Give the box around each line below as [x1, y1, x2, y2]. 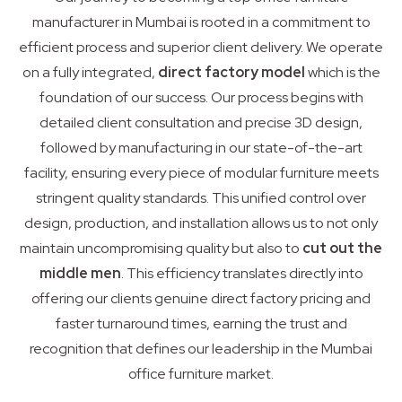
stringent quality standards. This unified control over [36, 188, 366, 208]
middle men [39, 264, 121, 284]
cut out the [302, 239, 382, 258]
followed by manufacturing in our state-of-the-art [39, 138, 363, 158]
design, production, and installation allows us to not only [24, 214, 378, 233]
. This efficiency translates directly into [120, 264, 363, 284]
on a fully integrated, [22, 63, 158, 83]
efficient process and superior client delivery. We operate [19, 38, 383, 57]
